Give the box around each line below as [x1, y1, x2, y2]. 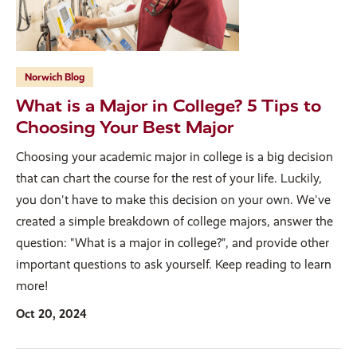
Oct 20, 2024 [16, 306, 87, 321]
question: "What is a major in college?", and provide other [16, 234, 329, 250]
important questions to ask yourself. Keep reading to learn [16, 256, 331, 272]
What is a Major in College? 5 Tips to [16, 95, 321, 116]
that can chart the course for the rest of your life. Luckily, [16, 170, 322, 186]
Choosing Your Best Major [16, 116, 233, 137]
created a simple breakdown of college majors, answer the [16, 213, 333, 229]
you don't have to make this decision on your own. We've [16, 191, 331, 207]
